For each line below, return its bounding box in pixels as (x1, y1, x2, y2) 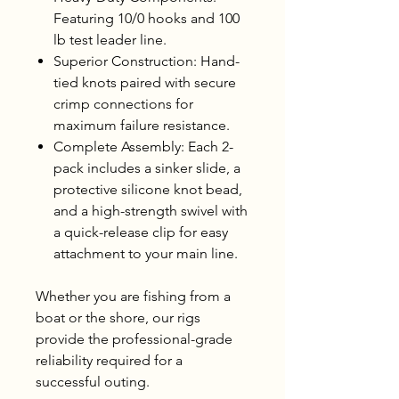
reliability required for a (36, 351, 183, 369)
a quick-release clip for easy (53, 223, 228, 240)
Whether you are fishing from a (36, 287, 231, 305)
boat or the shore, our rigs (36, 308, 200, 326)
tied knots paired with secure (53, 73, 236, 91)
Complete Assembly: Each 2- (53, 137, 233, 155)
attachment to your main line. (53, 244, 238, 262)
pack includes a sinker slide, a (53, 159, 240, 176)
